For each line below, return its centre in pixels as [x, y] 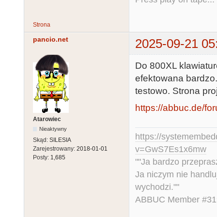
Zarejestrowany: [55, 148]
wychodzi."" [157, 187]
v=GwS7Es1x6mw [171, 149]
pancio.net [51, 39]
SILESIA [60, 140]
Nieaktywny [53, 129]
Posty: [42, 157]
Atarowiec [47, 119]
